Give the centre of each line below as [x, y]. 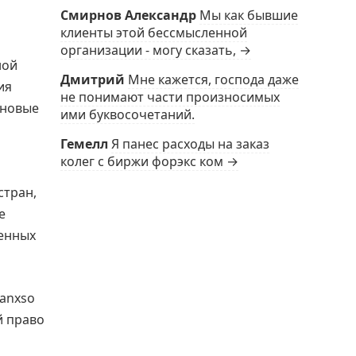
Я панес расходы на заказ [190, 144]
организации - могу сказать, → [156, 50]
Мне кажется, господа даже [213, 79]
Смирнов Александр [128, 15]
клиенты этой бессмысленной [154, 33]
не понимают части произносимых [170, 97]
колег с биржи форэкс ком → [149, 161]
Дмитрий [93, 79]
